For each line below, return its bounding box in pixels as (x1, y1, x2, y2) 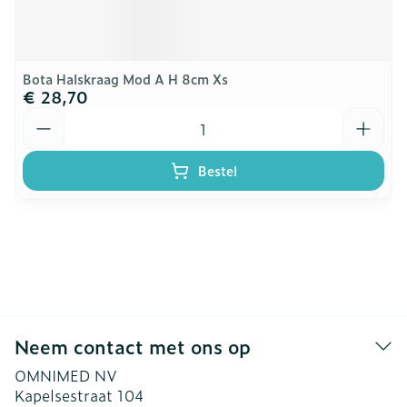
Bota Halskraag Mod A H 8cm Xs (23, 69, 228, 88)
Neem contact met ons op (15, 333, 251, 360)
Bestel (197, 161, 237, 180)
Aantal (22, 104, 69, 126)
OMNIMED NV (15, 364, 117, 386)
